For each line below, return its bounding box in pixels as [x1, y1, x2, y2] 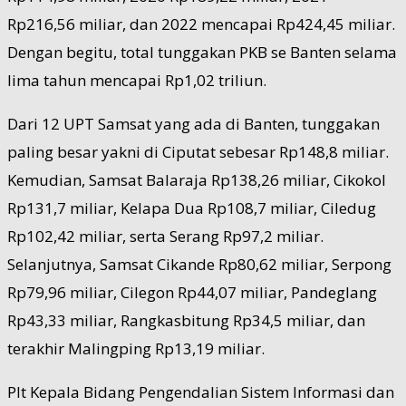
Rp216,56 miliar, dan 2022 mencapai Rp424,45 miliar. [7, 13, 395, 34]
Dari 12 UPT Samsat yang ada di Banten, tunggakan [7, 112, 380, 134]
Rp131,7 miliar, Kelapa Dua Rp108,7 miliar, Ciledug [7, 197, 376, 218]
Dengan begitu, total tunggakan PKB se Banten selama [7, 41, 397, 63]
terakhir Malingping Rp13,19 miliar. [7, 337, 265, 359]
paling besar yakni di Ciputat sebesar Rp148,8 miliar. [7, 140, 389, 162]
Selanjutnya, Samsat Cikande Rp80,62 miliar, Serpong [7, 253, 391, 275]
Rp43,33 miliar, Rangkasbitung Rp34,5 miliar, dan [7, 309, 365, 331]
